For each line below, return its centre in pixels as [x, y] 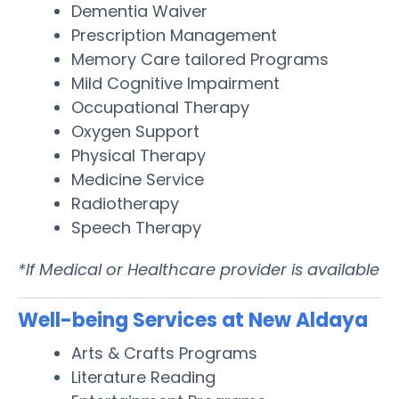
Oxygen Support [135, 131]
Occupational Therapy [160, 107]
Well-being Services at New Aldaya [193, 320]
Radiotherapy [125, 203]
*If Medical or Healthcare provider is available [199, 269]
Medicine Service [138, 179]
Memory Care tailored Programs [200, 59]
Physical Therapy [138, 155]
